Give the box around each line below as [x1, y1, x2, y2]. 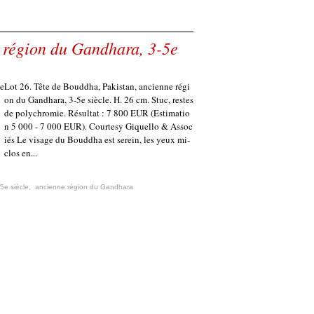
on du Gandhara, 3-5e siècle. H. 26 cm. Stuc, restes [4, 93, 193, 106]
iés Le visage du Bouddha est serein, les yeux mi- [4, 133, 190, 146]
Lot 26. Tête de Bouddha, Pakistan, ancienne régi [4, 80, 190, 93]
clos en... [4, 146, 37, 159]
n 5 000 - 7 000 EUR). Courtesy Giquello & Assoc [4, 120, 193, 132]
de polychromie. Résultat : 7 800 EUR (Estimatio [4, 107, 190, 119]
